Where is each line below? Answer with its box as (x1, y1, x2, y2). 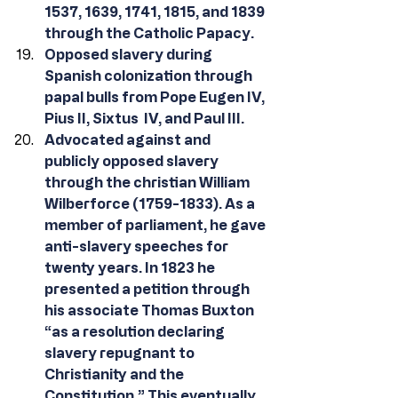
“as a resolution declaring (44, 323, 227, 339)
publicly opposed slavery (44, 153, 221, 169)
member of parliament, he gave (44, 217, 268, 233)
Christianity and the (44, 366, 187, 382)
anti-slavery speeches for (44, 238, 231, 254)
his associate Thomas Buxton (44, 302, 257, 318)
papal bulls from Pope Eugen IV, (44, 89, 267, 105)
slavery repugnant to (44, 345, 197, 361)
